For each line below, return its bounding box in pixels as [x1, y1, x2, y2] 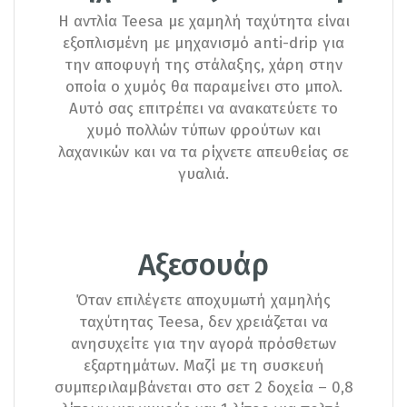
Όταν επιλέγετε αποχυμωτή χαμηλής [76, 290, 331, 310]
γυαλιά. [178, 164, 229, 184]
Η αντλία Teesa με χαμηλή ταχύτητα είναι [57, 11, 350, 31]
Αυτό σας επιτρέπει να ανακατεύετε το [69, 98, 338, 118]
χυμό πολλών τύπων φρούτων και [86, 120, 321, 140]
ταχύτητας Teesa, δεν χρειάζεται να [79, 312, 328, 332]
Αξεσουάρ [138, 247, 269, 284]
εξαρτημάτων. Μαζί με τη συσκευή [83, 355, 324, 375]
